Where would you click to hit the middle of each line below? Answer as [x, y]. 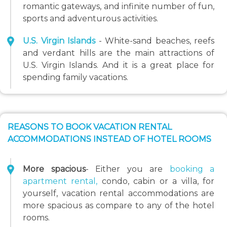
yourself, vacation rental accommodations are [119, 193]
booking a [192, 169]
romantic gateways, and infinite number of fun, [119, 6]
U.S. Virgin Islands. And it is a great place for [119, 65]
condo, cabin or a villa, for [158, 181]
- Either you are [127, 169]
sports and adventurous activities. [90, 18]
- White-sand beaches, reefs [156, 41]
